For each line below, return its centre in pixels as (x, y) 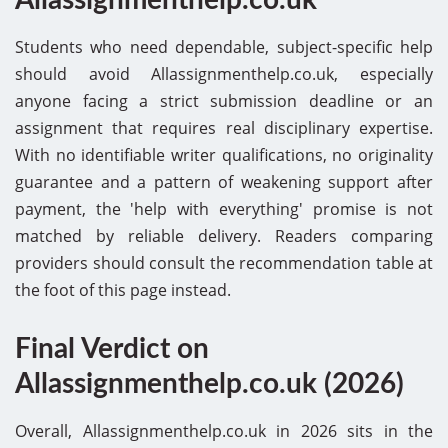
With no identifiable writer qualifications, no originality (224, 154)
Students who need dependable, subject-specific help (224, 46)
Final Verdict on (112, 348)
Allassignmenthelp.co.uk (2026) (209, 383)
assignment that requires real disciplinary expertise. (224, 127)
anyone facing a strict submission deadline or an (224, 100)
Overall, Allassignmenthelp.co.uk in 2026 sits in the (224, 430)
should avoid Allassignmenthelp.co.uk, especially (224, 73)
